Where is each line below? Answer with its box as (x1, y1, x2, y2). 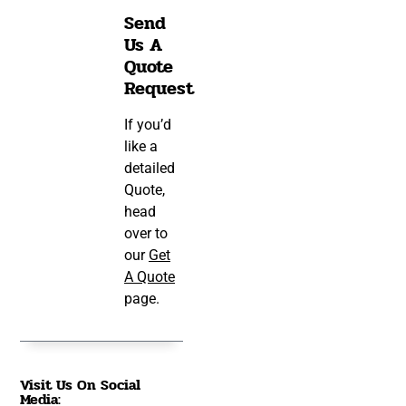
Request (124, 73, 194, 102)
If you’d (124, 115, 171, 133)
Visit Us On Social (20, 373, 141, 397)
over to (124, 224, 168, 242)
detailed (124, 159, 175, 177)
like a (124, 137, 158, 155)
